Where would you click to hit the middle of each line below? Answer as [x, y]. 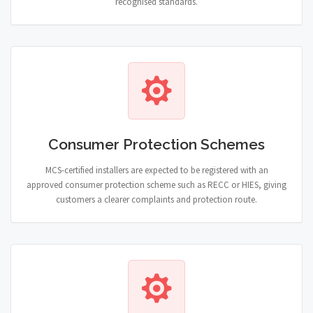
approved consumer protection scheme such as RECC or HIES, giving [156, 185]
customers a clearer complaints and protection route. [156, 200]
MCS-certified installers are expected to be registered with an [156, 170]
